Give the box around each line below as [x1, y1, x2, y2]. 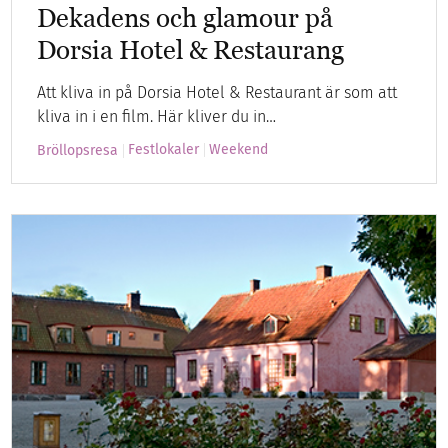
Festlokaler [128, 140, 200, 158]
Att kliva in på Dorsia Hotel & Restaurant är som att [37, 82, 398, 102]
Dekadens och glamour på [37, 2, 334, 33]
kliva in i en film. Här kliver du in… [37, 106, 277, 126]
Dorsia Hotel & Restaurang [37, 34, 345, 65]
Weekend [209, 140, 269, 158]
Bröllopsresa [37, 141, 119, 159]
